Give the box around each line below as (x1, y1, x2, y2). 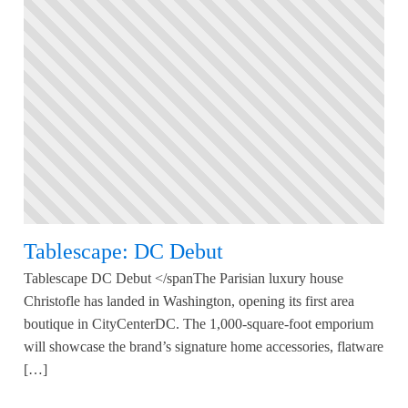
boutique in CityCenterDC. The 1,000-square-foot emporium (24, 316, 373, 332)
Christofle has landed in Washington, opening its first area (24, 293, 354, 310)
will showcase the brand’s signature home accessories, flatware (24, 339, 383, 355)
